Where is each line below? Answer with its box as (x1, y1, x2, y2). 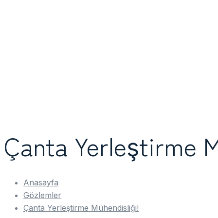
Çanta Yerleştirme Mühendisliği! (23, 203, 139, 213)
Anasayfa (23, 178, 58, 187)
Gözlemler (23, 190, 61, 200)
